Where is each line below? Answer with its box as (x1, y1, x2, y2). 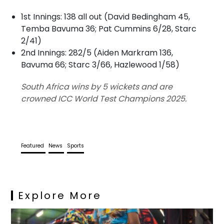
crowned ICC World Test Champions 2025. (21, 92, 187, 104)
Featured (21, 141, 46, 149)
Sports (67, 141, 84, 149)
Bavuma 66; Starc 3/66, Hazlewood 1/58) (21, 58, 180, 70)
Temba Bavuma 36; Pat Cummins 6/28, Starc (21, 22, 197, 34)
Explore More (18, 188, 102, 202)
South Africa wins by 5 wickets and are (21, 80, 173, 92)
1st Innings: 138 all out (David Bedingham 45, (21, 10, 190, 22)
